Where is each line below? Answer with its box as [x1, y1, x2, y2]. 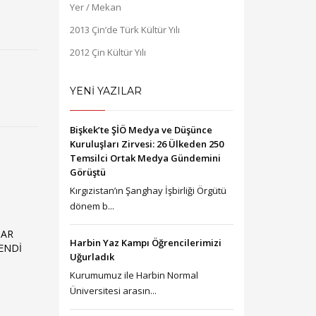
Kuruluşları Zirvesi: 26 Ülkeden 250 [69, 138, 224, 150]
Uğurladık [69, 250, 114, 263]
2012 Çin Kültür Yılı [69, 46, 146, 59]
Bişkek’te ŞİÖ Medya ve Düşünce [69, 123, 212, 136]
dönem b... [69, 200, 114, 212]
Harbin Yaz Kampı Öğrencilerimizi [69, 236, 221, 249]
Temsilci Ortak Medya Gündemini [69, 152, 221, 164]
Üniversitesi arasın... [69, 284, 157, 297]
